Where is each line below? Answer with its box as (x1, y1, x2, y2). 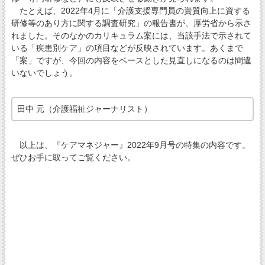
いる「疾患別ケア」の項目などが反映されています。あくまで (11, 43, 243, 53)
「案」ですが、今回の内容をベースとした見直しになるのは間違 (11, 56, 251, 66)
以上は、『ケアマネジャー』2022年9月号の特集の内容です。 (11, 140, 250, 150)
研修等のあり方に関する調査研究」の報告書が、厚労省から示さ (11, 18, 251, 28)
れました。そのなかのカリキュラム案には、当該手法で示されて (11, 31, 251, 41)
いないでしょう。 (11, 68, 77, 78)
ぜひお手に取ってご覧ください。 (11, 153, 135, 163)
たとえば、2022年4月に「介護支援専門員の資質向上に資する (11, 6, 250, 16)
